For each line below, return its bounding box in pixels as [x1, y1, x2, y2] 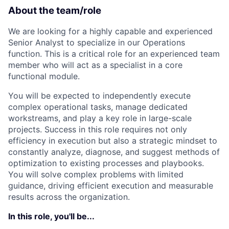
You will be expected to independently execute [8, 90, 191, 101]
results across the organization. [8, 192, 130, 202]
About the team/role [8, 4, 101, 16]
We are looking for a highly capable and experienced [8, 26, 213, 37]
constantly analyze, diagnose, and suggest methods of [8, 147, 220, 157]
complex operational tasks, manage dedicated [8, 102, 188, 112]
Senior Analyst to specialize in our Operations [8, 37, 185, 48]
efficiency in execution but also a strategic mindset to [8, 135, 217, 146]
